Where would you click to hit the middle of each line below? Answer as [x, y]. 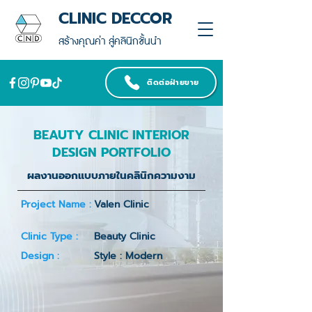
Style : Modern [128, 256]
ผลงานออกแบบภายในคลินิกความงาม [111, 175]
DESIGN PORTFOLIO [111, 153]
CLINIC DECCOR [115, 18]
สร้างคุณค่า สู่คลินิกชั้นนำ [110, 42]
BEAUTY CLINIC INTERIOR [111, 135]
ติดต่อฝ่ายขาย [173, 83]
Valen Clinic [122, 204]
